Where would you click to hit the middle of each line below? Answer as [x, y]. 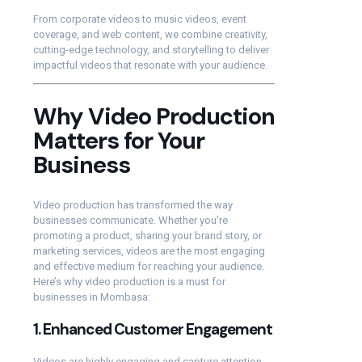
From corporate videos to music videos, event [140, 19]
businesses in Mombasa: [92, 297]
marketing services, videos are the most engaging [149, 250]
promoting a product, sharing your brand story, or [147, 235]
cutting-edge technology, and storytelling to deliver [151, 50]
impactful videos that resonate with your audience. [150, 65]
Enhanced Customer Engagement [158, 329]
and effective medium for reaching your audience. [149, 266]
